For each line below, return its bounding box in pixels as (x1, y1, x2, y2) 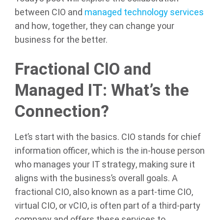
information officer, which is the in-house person (15, 144, 205, 158)
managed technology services (82, 6, 204, 20)
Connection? (15, 99, 109, 124)
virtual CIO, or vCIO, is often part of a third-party (15, 199, 200, 213)
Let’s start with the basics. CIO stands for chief (15, 130, 201, 144)
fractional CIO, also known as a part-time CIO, (15, 185, 193, 199)
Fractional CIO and (15, 57, 151, 82)
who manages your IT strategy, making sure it (15, 158, 195, 171)
